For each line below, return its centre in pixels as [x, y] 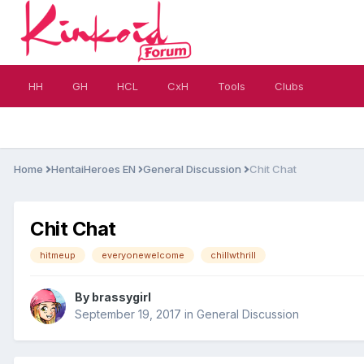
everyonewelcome [143, 255]
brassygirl [121, 297]
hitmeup [58, 255]
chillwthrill [233, 255]
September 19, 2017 [128, 314]
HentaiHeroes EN [94, 169]
